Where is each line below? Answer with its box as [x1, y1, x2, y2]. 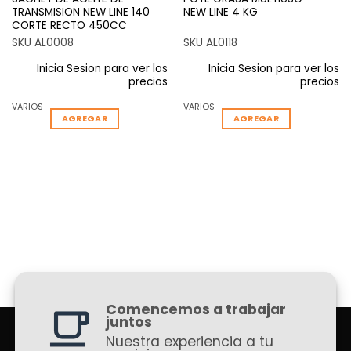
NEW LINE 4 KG [183, 4, 258, 20]
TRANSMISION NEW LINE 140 [11, 4, 150, 20]
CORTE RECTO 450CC [11, 17, 127, 33]
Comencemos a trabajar [105, 299, 286, 319]
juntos [105, 312, 152, 331]
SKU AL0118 [183, 35, 237, 51]
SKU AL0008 [11, 35, 74, 51]
